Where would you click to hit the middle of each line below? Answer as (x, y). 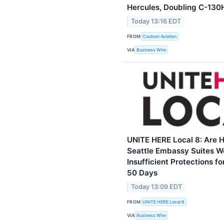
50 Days (142, 172)
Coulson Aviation (160, 36)
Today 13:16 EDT (156, 21)
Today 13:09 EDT (157, 186)
